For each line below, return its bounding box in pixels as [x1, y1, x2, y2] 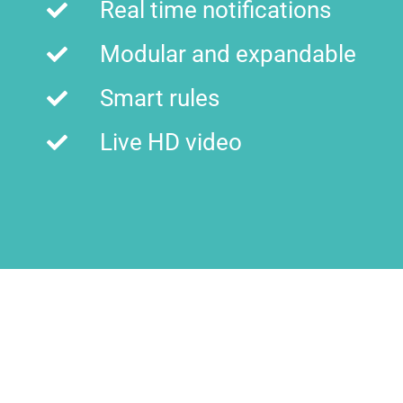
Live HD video [99, 129, 242, 157]
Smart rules [99, 85, 219, 112]
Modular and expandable [99, 40, 356, 68]
